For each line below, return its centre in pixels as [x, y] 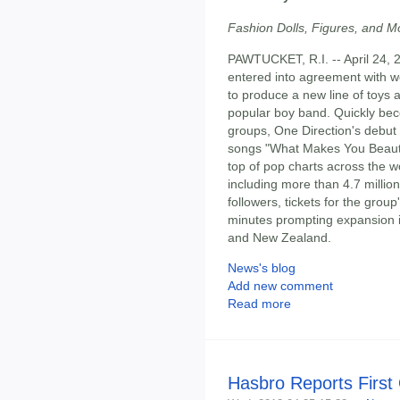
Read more [259, 304]
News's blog [262, 268]
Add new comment [280, 286]
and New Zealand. [279, 237]
